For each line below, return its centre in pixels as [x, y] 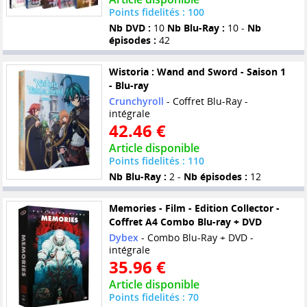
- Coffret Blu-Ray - [206, 101]
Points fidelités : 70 [153, 297]
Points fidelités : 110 [156, 161]
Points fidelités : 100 [156, 12]
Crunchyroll [136, 101]
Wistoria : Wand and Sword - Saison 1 [197, 72]
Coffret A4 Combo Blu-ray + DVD [185, 222]
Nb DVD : [130, 28]
